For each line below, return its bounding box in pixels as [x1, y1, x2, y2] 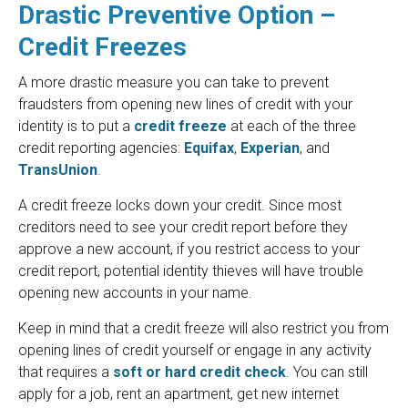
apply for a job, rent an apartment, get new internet [18, 385, 339, 403]
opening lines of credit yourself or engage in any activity [18, 342, 372, 360]
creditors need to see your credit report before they [18, 219, 348, 237]
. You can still [286, 363, 368, 382]
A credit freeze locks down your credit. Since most [18, 197, 342, 215]
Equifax [184, 139, 234, 158]
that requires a [18, 363, 113, 382]
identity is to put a [18, 117, 134, 136]
